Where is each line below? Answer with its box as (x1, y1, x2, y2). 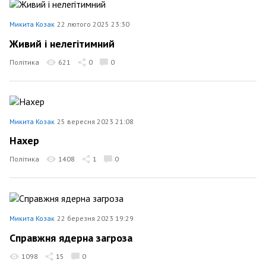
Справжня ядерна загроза (9, 230, 132, 245)
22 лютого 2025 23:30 (57, 20, 129, 28)
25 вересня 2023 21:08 (57, 116, 134, 126)
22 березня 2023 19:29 (57, 214, 134, 223)
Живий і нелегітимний (9, 36, 115, 50)
